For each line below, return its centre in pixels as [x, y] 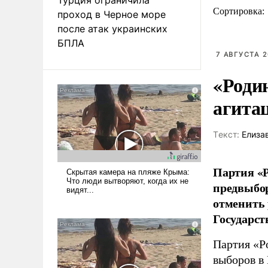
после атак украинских [112, 28]
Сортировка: [240, 11]
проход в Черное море [112, 14]
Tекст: [226, 134]
